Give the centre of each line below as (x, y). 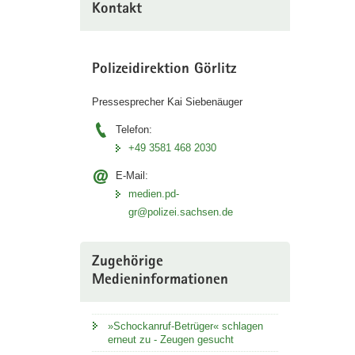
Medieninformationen (160, 281)
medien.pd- (153, 194)
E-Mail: (132, 176)
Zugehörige (127, 263)
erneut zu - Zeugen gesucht (170, 340)
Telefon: (134, 130)
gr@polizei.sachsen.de (180, 212)
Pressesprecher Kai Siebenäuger (167, 102)
